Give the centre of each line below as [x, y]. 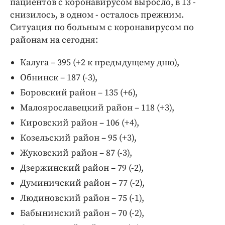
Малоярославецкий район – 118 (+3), [97, 108]
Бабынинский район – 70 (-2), [82, 213]
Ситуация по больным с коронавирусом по [102, 28]
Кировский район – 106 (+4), [80, 123]
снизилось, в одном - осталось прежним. [97, 15]
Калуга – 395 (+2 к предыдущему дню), [100, 63]
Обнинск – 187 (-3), [59, 78]
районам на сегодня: [54, 40]
